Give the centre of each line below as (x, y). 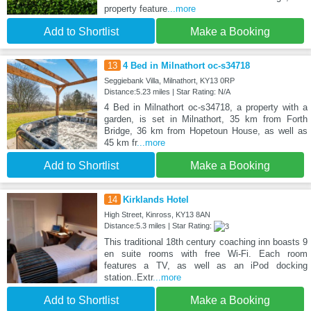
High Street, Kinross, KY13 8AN (157, 215)
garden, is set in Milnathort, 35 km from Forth (205, 119)
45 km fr (120, 143)
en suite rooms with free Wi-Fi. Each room (205, 254)
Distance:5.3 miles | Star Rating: (159, 226)
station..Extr (128, 278)
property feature (135, 8)
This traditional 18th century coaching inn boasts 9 (205, 242)
